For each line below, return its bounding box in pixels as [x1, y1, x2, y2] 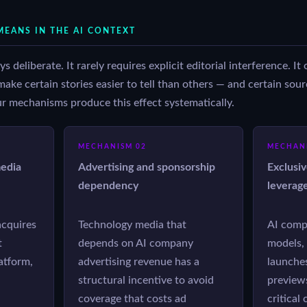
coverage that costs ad [78, 293, 187, 304]
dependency [78, 181, 139, 192]
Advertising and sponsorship [78, 162, 216, 173]
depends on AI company [78, 238, 194, 249]
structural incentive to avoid [78, 275, 214, 286]
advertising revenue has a [78, 256, 200, 267]
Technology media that [78, 219, 187, 230]
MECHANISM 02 [78, 143, 147, 151]
